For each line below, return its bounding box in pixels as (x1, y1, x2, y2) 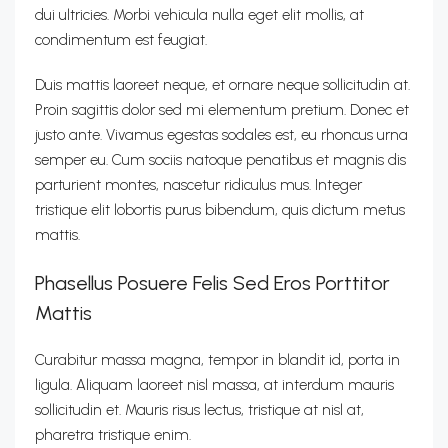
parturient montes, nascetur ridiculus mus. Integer (35, 176, 362, 194)
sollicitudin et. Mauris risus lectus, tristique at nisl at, (35, 401, 364, 419)
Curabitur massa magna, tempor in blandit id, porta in (35, 351, 400, 369)
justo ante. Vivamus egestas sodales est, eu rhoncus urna (35, 126, 408, 144)
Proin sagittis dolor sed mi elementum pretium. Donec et (35, 101, 409, 119)
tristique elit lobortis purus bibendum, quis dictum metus (35, 201, 405, 219)
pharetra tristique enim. (35, 426, 191, 444)
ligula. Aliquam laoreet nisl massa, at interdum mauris (35, 376, 394, 394)
